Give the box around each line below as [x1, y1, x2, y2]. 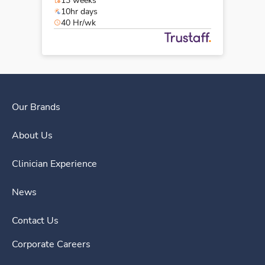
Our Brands [12, 100, 60, 114]
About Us [12, 128, 53, 142]
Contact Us [12, 214, 59, 227]
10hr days [61, 5, 98, 17]
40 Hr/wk [61, 17, 96, 28]
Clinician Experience [12, 157, 97, 170]
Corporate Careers [12, 237, 91, 251]
